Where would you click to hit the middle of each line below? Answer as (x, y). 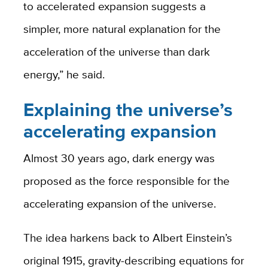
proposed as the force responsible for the (126, 181)
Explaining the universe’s (128, 109)
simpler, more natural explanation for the (122, 28)
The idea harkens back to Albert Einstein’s (127, 238)
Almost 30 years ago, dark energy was (119, 158)
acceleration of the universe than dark (116, 51)
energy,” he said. (65, 74)
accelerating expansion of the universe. (121, 204)
